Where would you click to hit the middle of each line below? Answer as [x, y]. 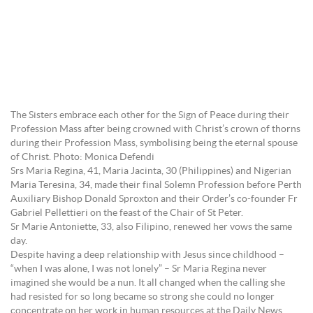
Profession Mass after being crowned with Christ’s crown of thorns [155, 129]
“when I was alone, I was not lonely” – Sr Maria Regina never [139, 269]
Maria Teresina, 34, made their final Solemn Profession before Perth [156, 185]
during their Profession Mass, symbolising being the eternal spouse [154, 143]
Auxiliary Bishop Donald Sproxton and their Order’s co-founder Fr [154, 199]
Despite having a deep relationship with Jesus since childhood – [147, 255]
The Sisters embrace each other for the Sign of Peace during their [150, 115]
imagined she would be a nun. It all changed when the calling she [148, 283]
